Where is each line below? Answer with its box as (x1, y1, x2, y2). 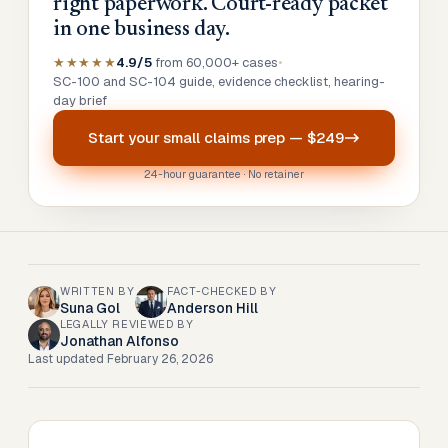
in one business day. (53, 19, 230, 41)
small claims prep (163, 128, 286, 147)
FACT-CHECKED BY (166, 284, 277, 298)
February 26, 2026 (107, 351, 213, 367)
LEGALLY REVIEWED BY (60, 317, 194, 331)
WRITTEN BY (60, 284, 135, 298)
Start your (88, 128, 164, 147)
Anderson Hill (166, 299, 258, 317)
